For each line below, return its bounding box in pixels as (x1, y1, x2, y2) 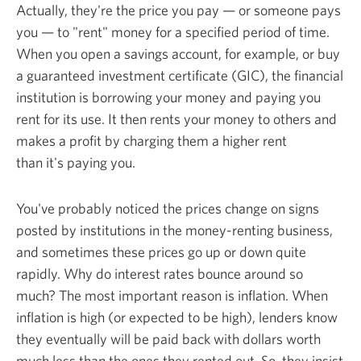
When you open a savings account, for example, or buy (16, 44, 340, 62)
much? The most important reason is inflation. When (16, 286, 328, 304)
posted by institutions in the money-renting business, (16, 221, 333, 239)
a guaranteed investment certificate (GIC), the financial (16, 66, 343, 84)
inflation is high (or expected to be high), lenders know (16, 308, 338, 326)
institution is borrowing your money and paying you (16, 88, 321, 106)
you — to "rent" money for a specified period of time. (16, 23, 330, 40)
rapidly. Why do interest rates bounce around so (16, 264, 303, 282)
